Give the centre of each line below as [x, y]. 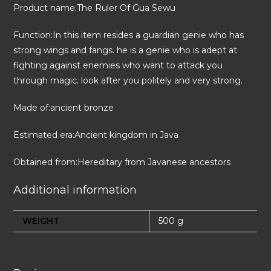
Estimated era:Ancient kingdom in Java [96, 135]
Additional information [75, 190]
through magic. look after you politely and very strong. [128, 80]
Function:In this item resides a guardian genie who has [129, 35]
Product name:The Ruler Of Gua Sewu [95, 8]
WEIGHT [41, 220]
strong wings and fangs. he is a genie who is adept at [126, 50]
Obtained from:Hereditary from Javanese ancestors [122, 162]
